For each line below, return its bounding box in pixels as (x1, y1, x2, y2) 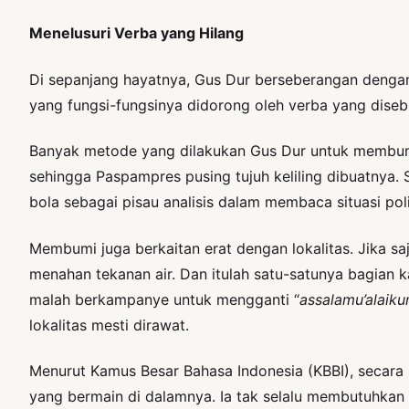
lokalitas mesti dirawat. (29, 315, 189, 334)
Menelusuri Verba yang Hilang (29, 24, 244, 43)
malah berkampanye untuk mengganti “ (29, 289, 299, 309)
